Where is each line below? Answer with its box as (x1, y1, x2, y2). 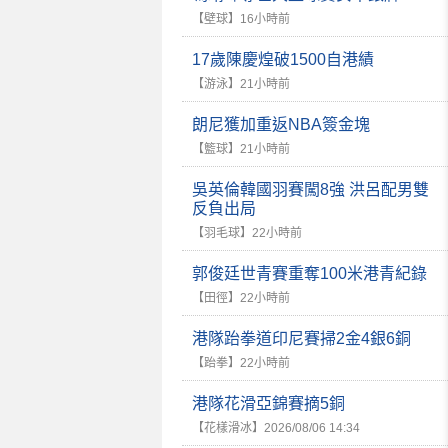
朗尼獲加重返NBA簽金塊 (192, 116, 370, 133)
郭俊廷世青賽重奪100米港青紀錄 (192, 265, 427, 282)
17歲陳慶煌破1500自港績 (192, 51, 374, 68)
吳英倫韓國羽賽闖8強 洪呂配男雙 (192, 181, 429, 198)
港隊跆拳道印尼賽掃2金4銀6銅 (192, 330, 411, 347)
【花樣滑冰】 (192, 421, 264, 435)
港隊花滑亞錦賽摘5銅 (192, 395, 345, 412)
